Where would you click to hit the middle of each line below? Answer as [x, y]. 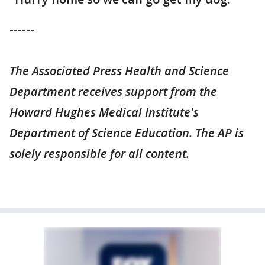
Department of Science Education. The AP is [127, 133]
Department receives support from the [113, 92]
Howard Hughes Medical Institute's [104, 112]
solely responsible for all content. [99, 154]
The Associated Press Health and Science [119, 71]
